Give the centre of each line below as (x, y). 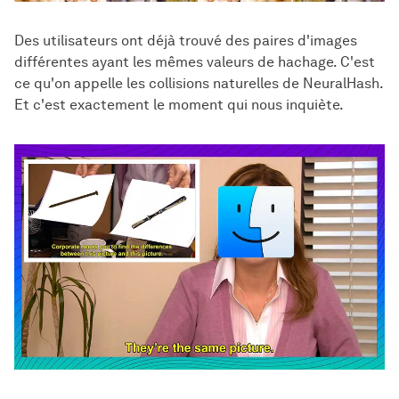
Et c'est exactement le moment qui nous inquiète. (179, 105)
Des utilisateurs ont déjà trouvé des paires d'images (186, 41)
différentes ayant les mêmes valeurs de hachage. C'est (195, 62)
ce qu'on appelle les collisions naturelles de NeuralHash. (199, 83)
